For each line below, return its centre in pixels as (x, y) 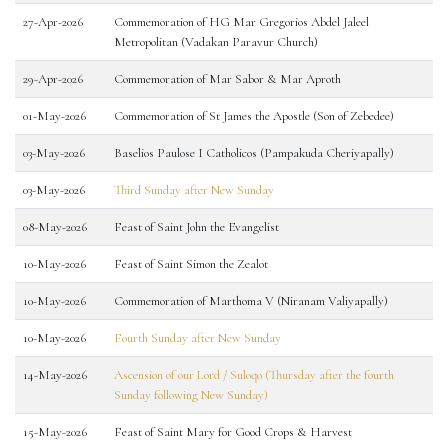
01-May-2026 (54, 116)
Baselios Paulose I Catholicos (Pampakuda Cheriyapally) (254, 153)
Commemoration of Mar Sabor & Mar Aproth (227, 79)
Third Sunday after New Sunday (194, 190)
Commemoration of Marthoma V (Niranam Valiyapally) (251, 301)
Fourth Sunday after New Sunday (197, 338)
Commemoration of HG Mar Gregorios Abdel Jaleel (241, 22)
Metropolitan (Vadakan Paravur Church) (216, 42)
